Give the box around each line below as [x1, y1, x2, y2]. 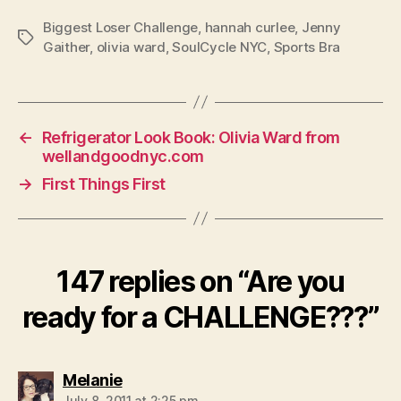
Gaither [43, 38, 90, 55]
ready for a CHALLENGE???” [21, 299, 380, 335]
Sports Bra [273, 38, 341, 55]
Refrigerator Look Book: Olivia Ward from [41, 127, 340, 147]
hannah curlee [204, 18, 295, 36]
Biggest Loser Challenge [43, 18, 199, 36]
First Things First [41, 174, 166, 193]
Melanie [63, 370, 123, 389]
